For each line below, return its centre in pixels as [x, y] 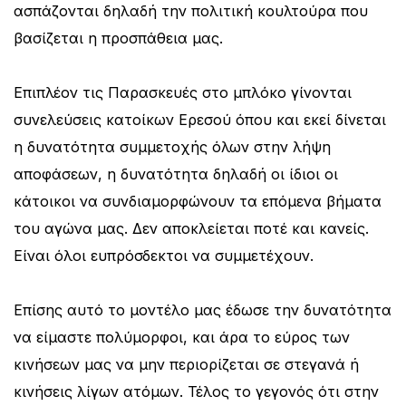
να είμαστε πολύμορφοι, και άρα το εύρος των [182, 337]
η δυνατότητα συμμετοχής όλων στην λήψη [172, 146]
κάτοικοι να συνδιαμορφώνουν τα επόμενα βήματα [198, 201]
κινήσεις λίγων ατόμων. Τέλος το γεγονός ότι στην [196, 391]
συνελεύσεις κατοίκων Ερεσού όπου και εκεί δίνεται [200, 119]
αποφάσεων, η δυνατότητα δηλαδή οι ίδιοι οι [176, 174]
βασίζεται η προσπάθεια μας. [118, 38]
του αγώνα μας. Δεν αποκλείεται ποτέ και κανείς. [191, 228]
